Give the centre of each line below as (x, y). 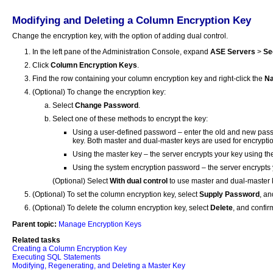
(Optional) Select (81, 181)
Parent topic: (34, 224)
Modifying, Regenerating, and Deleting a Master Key (99, 266)
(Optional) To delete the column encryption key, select (121, 208)
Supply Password (229, 195)
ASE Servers (233, 52)
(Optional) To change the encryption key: (99, 92)
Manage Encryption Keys (100, 224)
